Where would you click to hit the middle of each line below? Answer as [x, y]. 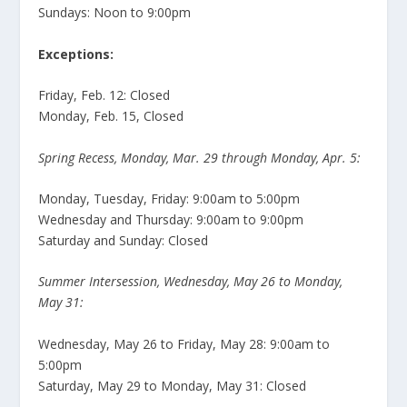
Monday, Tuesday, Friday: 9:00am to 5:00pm [169, 198]
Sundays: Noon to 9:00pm [115, 13]
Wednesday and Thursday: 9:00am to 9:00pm [171, 219]
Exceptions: [76, 54]
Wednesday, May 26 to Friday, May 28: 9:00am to [184, 343]
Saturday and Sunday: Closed [124, 240]
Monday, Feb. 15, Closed [111, 116]
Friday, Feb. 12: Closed [104, 95]
